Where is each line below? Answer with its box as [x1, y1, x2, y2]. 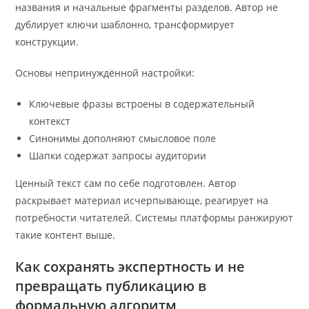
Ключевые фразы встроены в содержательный [29, 97, 255, 111]
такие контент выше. [15, 228, 116, 242]
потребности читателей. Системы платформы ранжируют [15, 211, 294, 225]
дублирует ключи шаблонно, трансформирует [15, 18, 235, 32]
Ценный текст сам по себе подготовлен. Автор [15, 177, 237, 190]
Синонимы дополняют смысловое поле [29, 132, 217, 146]
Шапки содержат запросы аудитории [29, 149, 207, 163]
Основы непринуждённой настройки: [15, 66, 195, 80]
